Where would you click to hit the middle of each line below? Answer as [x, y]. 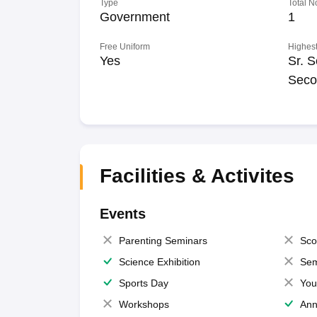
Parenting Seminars [163, 241]
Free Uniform [125, 47]
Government [134, 17]
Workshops [144, 304]
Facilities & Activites [197, 176]
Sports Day [143, 283]
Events [122, 214]
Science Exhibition [159, 262]
